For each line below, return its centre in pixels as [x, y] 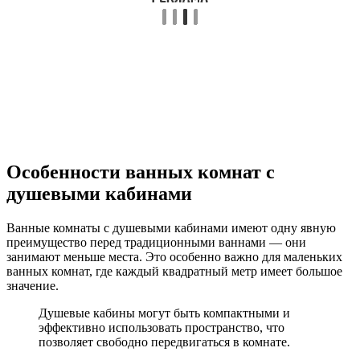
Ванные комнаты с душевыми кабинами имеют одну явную [171, 227]
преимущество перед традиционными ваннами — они [156, 242]
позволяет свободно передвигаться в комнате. [164, 342]
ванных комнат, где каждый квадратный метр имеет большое [174, 271]
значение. [33, 285]
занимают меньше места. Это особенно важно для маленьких [174, 256]
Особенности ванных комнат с [141, 172]
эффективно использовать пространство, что [162, 327]
